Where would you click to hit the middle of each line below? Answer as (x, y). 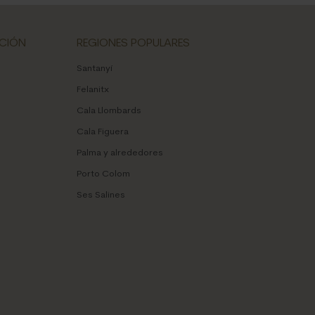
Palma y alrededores (120, 153)
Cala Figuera (102, 132)
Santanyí (94, 69)
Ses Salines (101, 195)
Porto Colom (103, 174)
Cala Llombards (109, 111)
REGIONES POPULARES (133, 43)
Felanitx (92, 90)
